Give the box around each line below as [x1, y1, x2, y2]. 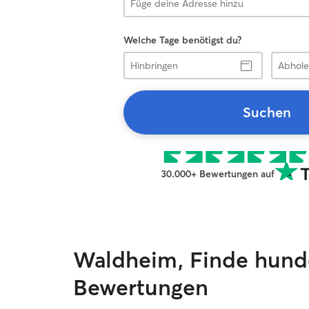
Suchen [243, 103, 291, 121]
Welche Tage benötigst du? [123, 34, 241, 46]
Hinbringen [123, 51, 170, 63]
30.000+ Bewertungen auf [160, 168, 275, 180]
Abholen [270, 51, 307, 63]
